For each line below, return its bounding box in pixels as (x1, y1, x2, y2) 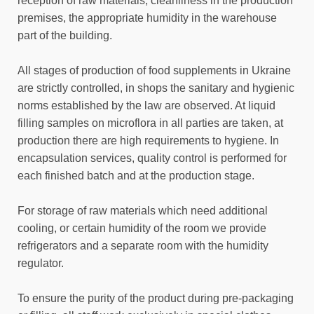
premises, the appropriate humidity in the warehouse (18, 12, 277, 24)
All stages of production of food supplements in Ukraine (18, 64, 291, 76)
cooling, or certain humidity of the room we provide (18, 222, 266, 234)
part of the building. (18, 29, 112, 41)
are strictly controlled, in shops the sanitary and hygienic (18, 82, 294, 94)
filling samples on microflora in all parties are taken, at (18, 117, 283, 129)
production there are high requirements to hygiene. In (18, 135, 279, 146)
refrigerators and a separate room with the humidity (18, 240, 268, 252)
